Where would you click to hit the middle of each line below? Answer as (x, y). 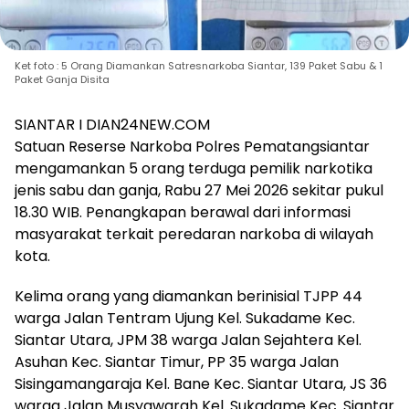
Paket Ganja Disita (62, 79)
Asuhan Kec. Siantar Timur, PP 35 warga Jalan (177, 362)
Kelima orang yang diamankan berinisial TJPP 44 (189, 296)
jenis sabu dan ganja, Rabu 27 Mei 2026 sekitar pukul (199, 190)
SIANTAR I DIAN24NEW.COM (112, 124)
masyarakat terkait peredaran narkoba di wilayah (194, 234)
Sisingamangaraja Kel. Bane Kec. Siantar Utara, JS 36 (201, 383)
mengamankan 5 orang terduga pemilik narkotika (194, 168)
